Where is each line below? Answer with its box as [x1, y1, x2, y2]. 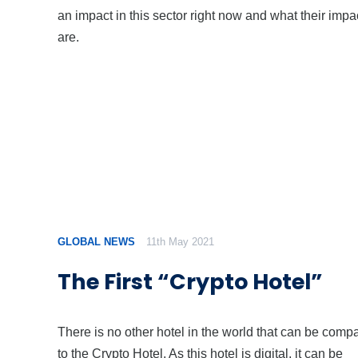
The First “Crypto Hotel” [58, 266, 323, 296]
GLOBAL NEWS [58, 236, 135, 249]
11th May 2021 [146, 236, 215, 249]
